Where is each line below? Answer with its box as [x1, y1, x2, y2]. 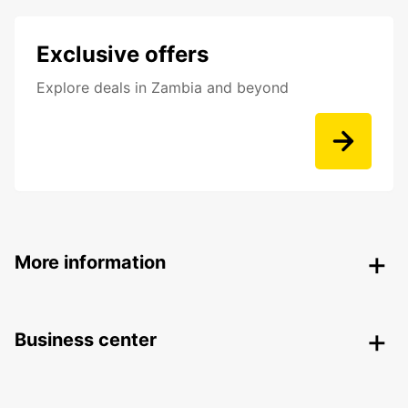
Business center [15, 329, 157, 351]
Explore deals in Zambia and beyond [36, 78, 289, 97]
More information [15, 251, 166, 273]
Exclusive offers [36, 41, 209, 67]
